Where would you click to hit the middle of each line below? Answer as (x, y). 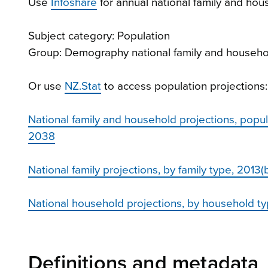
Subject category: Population (99, 36)
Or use (46, 86)
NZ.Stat (83, 86)
